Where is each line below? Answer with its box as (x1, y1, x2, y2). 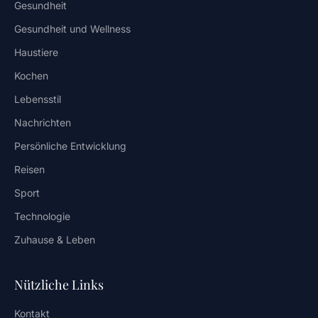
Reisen (14, 163, 45, 175)
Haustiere (14, 45, 58, 58)
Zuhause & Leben (14, 233, 95, 246)
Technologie (14, 209, 70, 222)
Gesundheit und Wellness (14, 22, 131, 35)
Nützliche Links (14, 275, 104, 293)
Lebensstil (14, 92, 61, 105)
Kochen (14, 69, 48, 82)
